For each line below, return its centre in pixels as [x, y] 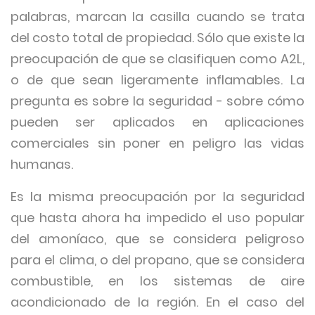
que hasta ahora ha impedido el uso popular [157, 218]
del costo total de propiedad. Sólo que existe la [157, 38]
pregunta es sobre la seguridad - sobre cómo [157, 101]
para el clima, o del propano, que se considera [157, 260]
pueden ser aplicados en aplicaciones [157, 122]
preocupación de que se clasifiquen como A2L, [157, 59]
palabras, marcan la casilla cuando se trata [157, 17]
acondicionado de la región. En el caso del [157, 302]
